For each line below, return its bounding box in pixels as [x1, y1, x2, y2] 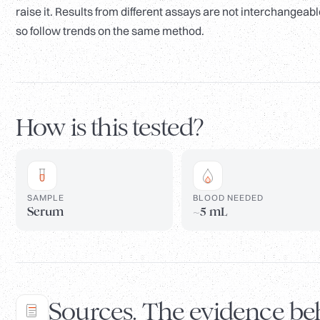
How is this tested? [16, 112, 204, 144]
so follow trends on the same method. [16, 24, 204, 39]
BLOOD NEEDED [192, 192, 264, 204]
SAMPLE [27, 192, 64, 204]
